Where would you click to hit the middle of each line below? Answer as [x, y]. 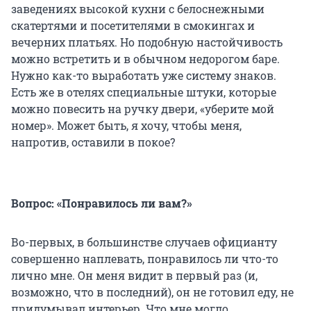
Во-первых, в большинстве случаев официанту [144, 242]
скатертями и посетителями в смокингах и [133, 25]
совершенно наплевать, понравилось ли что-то [145, 258]
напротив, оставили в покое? [93, 142]
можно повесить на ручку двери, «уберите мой [143, 108]
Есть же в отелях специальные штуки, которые [144, 92]
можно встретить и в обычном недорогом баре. [145, 58]
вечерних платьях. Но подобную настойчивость [147, 42]
